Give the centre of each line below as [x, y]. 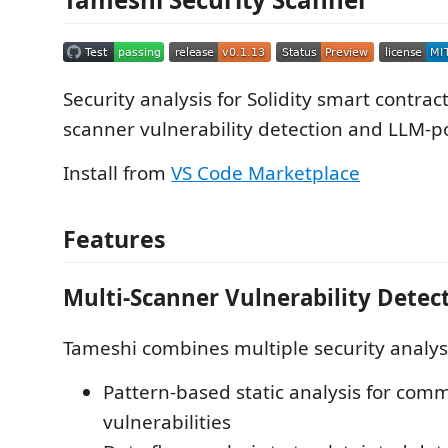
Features [114, 238]
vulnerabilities [167, 421]
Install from [117, 173]
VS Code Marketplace [265, 173]
